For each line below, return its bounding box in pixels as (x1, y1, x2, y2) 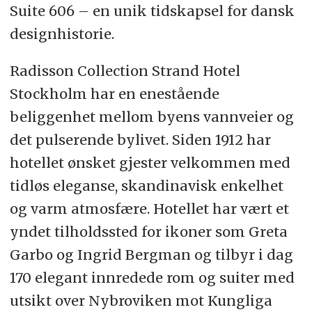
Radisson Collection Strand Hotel (9, 62, 240, 80)
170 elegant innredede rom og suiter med (9, 269, 295, 287)
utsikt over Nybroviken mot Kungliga (9, 292, 272, 310)
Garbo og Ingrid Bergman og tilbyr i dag (9, 246, 293, 264)
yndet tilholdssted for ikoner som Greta (9, 223, 288, 241)
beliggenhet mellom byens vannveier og (9, 108, 294, 126)
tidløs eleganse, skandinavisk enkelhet (9, 177, 283, 195)
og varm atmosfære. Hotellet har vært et (9, 200, 289, 218)
